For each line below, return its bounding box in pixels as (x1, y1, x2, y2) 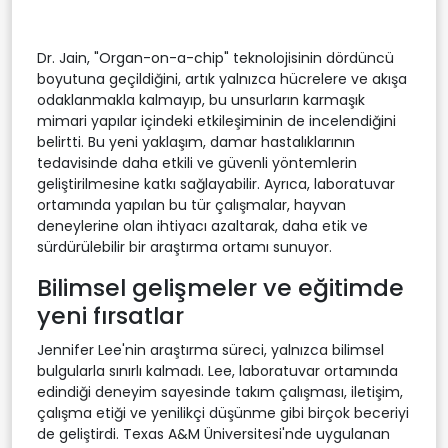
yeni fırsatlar (37, 298, 184, 332)
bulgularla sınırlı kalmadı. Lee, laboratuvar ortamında (37, 360, 398, 381)
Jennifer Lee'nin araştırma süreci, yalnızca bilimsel (37, 339, 384, 360)
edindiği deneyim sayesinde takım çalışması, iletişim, (37, 381, 403, 402)
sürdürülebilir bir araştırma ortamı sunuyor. (37, 236, 332, 257)
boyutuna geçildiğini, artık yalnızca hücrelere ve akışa (37, 68, 407, 89)
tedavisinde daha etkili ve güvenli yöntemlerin (37, 152, 357, 173)
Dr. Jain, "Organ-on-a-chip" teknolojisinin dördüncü (37, 47, 394, 68)
